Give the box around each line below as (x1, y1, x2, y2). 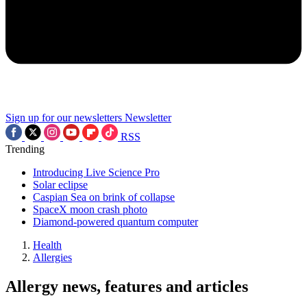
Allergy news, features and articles (5, 277, 248, 295)
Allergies (33, 251, 72, 263)
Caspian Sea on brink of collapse (33, 191, 175, 203)
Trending (5, 143, 45, 155)
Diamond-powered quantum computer (33, 216, 198, 228)
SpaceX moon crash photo (33, 204, 147, 215)
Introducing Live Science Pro (33, 167, 160, 178)
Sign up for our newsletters (5, 112, 122, 123)
